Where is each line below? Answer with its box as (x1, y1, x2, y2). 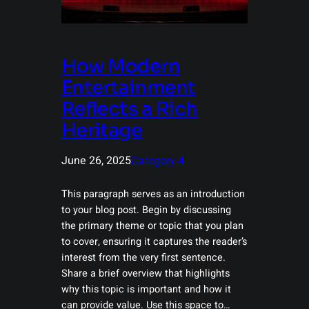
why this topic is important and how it (61, 281, 231, 297)
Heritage (61, 118, 143, 142)
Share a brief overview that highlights (61, 266, 230, 281)
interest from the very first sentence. (61, 250, 226, 265)
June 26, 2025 (61, 152, 131, 169)
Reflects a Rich (61, 97, 198, 121)
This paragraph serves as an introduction (61, 186, 245, 201)
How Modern (61, 54, 181, 78)
